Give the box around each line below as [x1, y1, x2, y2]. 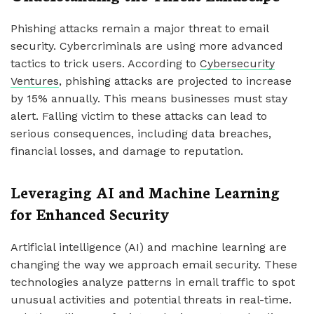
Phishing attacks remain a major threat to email [11, 22, 268, 35]
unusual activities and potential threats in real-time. [11, 293, 292, 306]
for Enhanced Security [11, 203, 170, 224]
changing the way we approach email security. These [11, 258, 297, 271]
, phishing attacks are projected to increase [59, 74, 292, 88]
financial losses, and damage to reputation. [11, 144, 243, 158]
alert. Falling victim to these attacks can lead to [11, 109, 267, 123]
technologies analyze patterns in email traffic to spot [11, 275, 295, 289]
